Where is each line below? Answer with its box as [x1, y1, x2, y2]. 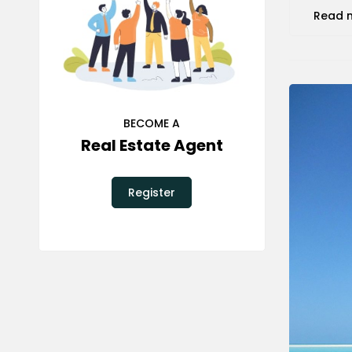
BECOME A [123, 115, 181, 131]
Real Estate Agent [80, 134, 223, 156]
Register [128, 184, 176, 200]
